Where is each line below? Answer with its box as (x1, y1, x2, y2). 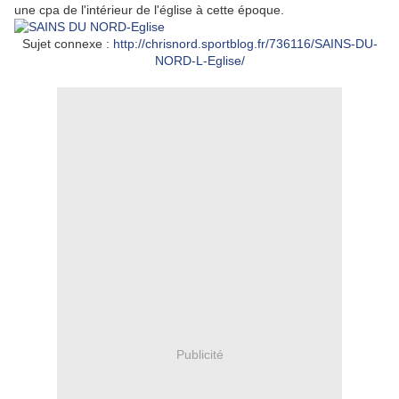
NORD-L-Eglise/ (154, 53, 245, 69)
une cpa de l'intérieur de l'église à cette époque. (14, 3, 284, 18)
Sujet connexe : (21, 37, 113, 52)
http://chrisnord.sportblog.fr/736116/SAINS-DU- (112, 37, 378, 52)
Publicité (175, 346, 224, 362)
